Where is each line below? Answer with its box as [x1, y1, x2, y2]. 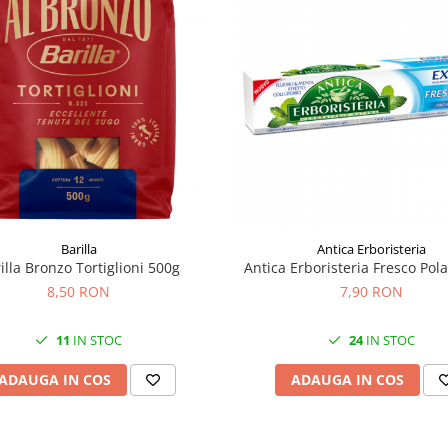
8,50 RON [47, 282, 110, 301]
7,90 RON [340, 282, 403, 301]
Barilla [60, 240, 97, 258]
